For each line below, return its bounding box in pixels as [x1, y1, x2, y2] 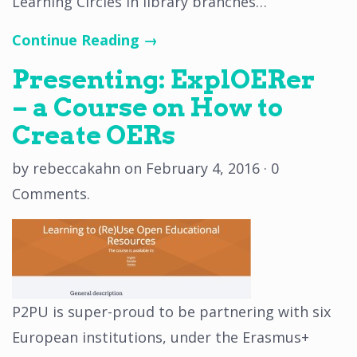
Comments [12, 184, 87, 203]
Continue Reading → [12, 30, 158, 49]
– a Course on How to [12, 92, 283, 123]
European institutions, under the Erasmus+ [12, 328, 309, 347]
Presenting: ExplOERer [12, 64, 315, 95]
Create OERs [12, 120, 175, 151]
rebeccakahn [33, 159, 120, 178]
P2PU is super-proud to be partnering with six [12, 302, 331, 321]
